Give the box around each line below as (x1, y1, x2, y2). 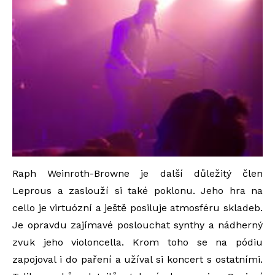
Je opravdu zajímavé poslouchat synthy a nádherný (12, 219, 263, 231)
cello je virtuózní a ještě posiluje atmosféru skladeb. (12, 202, 263, 214)
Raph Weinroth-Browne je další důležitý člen (12, 168, 263, 179)
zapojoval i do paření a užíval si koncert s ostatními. (12, 254, 263, 265)
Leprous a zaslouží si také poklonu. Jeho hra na (12, 185, 263, 196)
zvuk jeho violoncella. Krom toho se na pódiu (12, 236, 263, 248)
